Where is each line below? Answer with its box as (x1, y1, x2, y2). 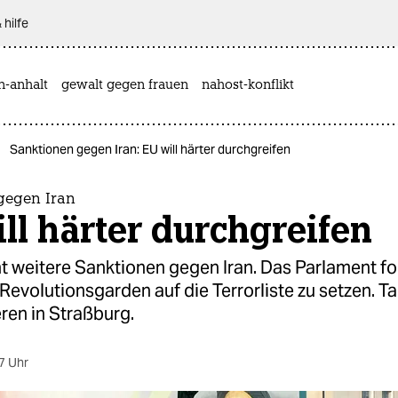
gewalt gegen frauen (61, 78, 188, 92)
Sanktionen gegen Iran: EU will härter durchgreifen (10, 141, 291, 157)
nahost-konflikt (202, 78, 294, 92)
